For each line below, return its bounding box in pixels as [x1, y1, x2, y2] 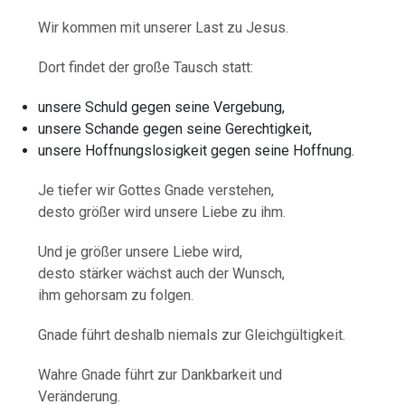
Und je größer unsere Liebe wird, [38, 242, 243, 260]
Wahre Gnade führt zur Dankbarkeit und [38, 365, 283, 383]
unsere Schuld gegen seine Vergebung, [38, 98, 286, 116]
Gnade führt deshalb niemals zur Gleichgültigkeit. [38, 325, 346, 344]
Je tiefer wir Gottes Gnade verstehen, [38, 181, 275, 199]
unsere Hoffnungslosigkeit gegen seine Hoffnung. [38, 141, 355, 159]
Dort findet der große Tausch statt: [38, 58, 254, 76]
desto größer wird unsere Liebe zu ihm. [38, 202, 287, 221]
